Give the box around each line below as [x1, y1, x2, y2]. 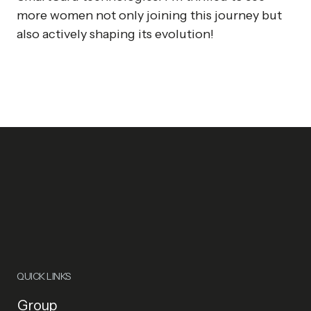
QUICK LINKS [17, 270, 72, 283]
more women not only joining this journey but [17, 8, 282, 23]
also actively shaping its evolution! [17, 26, 214, 42]
